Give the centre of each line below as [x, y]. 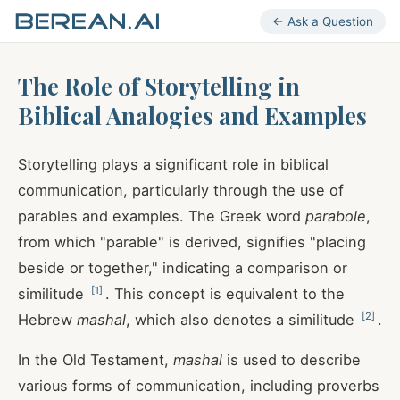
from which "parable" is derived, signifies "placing [192, 242]
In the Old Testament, [96, 360]
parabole [336, 216]
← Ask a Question [323, 21]
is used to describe [292, 360]
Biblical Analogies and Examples [192, 115]
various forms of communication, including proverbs [199, 386]
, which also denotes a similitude [242, 320]
